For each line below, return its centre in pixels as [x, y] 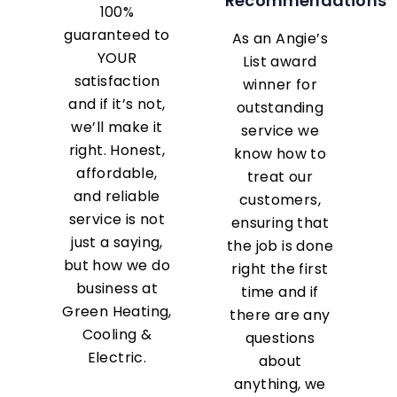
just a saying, [117, 243]
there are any [280, 315]
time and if [280, 292]
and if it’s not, [117, 105]
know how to [280, 154]
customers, [280, 200]
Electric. [117, 358]
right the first [280, 269]
